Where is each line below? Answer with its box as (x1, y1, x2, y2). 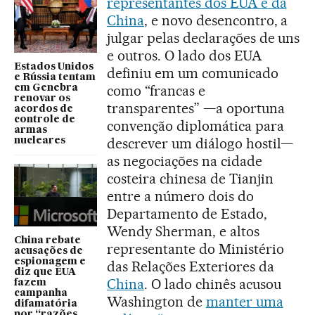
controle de (14, 115, 75, 125)
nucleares (14, 136, 65, 146)
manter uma (205, 292, 283, 310)
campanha (14, 288, 67, 298)
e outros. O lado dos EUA (107, 46, 262, 64)
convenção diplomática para (107, 117, 284, 134)
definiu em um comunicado (107, 64, 278, 82)
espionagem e (14, 256, 86, 266)
